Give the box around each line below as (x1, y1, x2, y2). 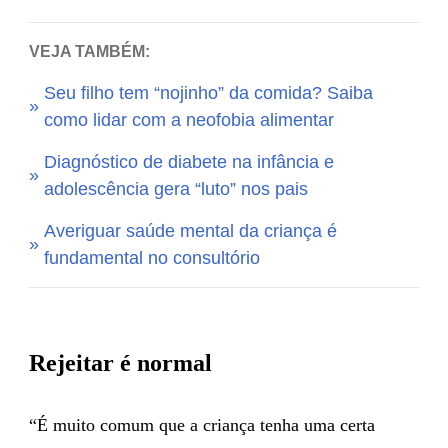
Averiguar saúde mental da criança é (44, 220, 337, 241)
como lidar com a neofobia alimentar (44, 109, 334, 130)
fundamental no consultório (44, 247, 260, 268)
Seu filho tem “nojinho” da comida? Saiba (44, 82, 373, 103)
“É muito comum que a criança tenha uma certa (29, 414, 375, 435)
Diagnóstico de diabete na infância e (44, 151, 334, 172)
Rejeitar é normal (29, 349, 212, 376)
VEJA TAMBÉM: (29, 42, 150, 60)
